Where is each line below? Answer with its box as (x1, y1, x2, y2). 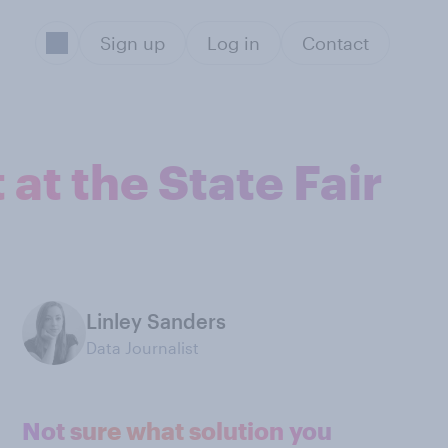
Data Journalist (86, 338, 199, 357)
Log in (206, 32, 260, 54)
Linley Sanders (86, 309, 226, 333)
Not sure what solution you (22, 416, 332, 445)
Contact (301, 32, 369, 54)
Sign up (99, 32, 165, 54)
